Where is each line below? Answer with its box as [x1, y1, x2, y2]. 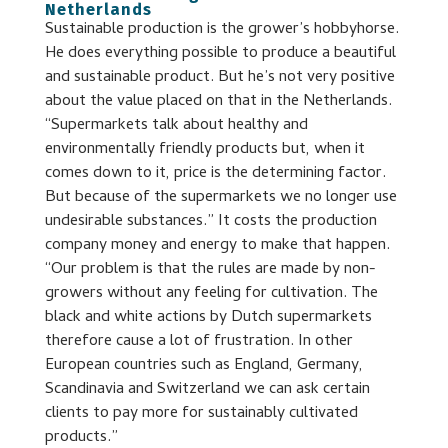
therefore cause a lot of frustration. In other [44, 328, 353, 355]
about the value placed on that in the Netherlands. [44, 88, 392, 115]
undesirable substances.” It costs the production [44, 208, 377, 235]
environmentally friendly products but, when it [44, 136, 365, 163]
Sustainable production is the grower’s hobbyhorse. [44, 16, 399, 43]
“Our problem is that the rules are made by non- [44, 256, 376, 283]
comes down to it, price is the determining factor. [44, 160, 386, 187]
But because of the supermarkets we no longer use [44, 184, 397, 211]
